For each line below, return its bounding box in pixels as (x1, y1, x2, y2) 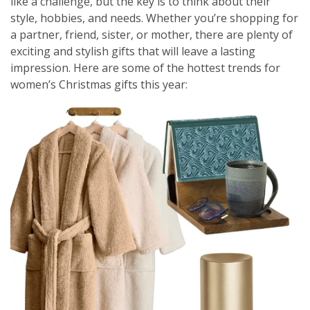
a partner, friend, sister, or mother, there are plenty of (10, 27, 293, 43)
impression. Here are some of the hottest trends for (10, 60, 280, 76)
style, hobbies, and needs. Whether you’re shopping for (10, 10, 298, 26)
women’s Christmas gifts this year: (10, 77, 188, 93)
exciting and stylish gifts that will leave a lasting (10, 44, 255, 60)
